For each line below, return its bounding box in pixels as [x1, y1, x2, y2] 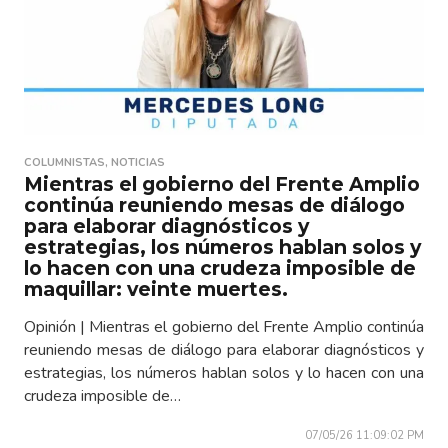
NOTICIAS [111, 154, 165, 170]
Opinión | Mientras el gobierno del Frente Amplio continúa [24, 315, 424, 338]
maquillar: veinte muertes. [24, 276, 288, 301]
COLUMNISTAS [24, 154, 105, 170]
